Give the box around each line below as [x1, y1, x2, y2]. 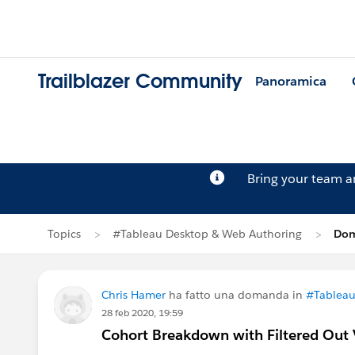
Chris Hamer [101, 288, 166, 302]
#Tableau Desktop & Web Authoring [113, 227, 302, 241]
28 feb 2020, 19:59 [101, 306, 183, 319]
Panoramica [255, 73, 326, 90]
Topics [48, 227, 81, 241]
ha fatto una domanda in [166, 288, 306, 302]
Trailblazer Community [38, 69, 242, 94]
